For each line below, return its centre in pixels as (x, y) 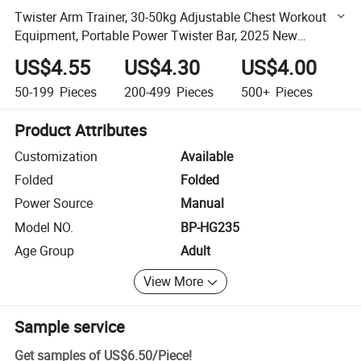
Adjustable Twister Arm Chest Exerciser (126, 54)
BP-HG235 (210, 227)
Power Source (54, 203)
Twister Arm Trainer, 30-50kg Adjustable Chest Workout (171, 17)
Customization (56, 156)
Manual (202, 203)
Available (207, 156)
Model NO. (44, 227)
